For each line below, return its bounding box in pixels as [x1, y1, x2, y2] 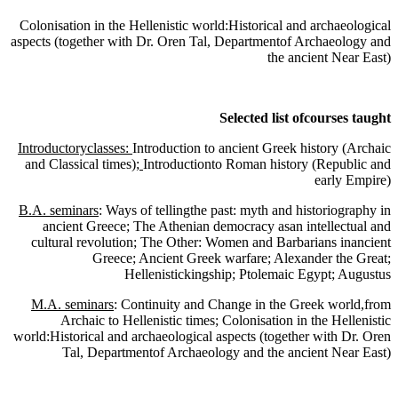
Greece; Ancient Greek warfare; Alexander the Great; [92, 251, 391, 267]
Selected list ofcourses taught [219, 110, 391, 126]
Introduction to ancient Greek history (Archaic [132, 140, 391, 156]
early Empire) [314, 172, 391, 188]
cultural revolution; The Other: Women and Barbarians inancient [31, 235, 391, 251]
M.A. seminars [31, 297, 114, 313]
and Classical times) [25, 156, 136, 172]
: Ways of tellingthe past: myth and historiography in [99, 203, 391, 219]
